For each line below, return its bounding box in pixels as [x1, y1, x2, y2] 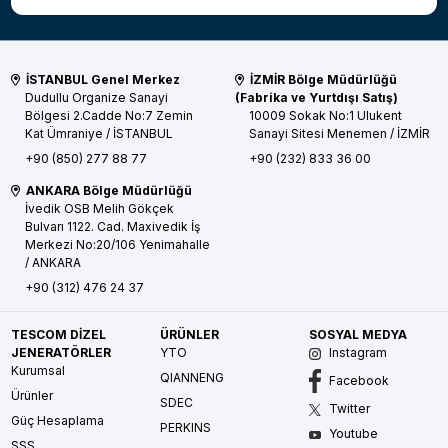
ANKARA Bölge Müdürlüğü [23, 183, 192, 199]
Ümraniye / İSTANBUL [46, 126, 173, 142]
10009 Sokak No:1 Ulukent [248, 108, 402, 124]
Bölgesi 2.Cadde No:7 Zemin [24, 108, 193, 124]
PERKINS [159, 420, 211, 436]
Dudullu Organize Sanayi [24, 90, 168, 106]
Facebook [326, 372, 390, 388]
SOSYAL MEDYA [309, 327, 408, 343]
